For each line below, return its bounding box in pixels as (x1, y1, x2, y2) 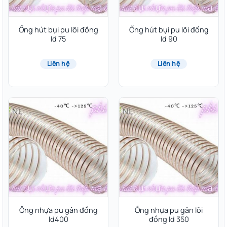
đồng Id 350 (148, 214, 189, 224)
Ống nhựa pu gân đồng (19, 205, 98, 215)
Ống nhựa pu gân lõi (135, 205, 203, 215)
